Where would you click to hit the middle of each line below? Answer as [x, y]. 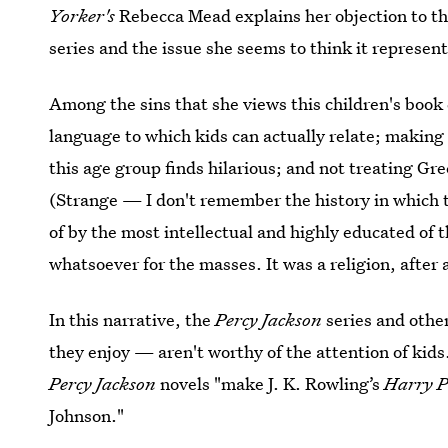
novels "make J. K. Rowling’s [270, 383]
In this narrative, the [132, 319]
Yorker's [84, 15]
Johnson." [87, 415]
